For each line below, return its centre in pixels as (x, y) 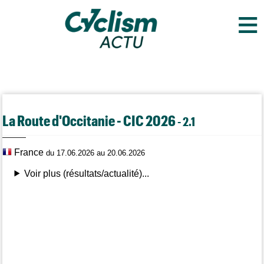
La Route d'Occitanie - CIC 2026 (90, 120)
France (29, 152)
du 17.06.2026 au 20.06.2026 (96, 153)
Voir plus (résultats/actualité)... (87, 173)
